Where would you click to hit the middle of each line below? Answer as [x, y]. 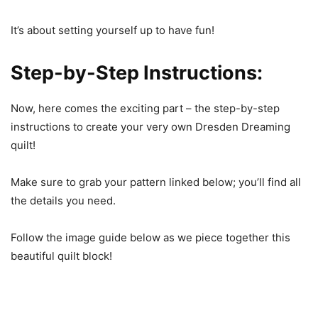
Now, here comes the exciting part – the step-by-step [145, 108]
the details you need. [63, 201]
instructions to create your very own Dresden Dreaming [150, 127]
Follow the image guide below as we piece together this [150, 237]
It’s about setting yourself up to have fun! [113, 30]
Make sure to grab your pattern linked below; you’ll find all [156, 182]
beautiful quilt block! [61, 256]
